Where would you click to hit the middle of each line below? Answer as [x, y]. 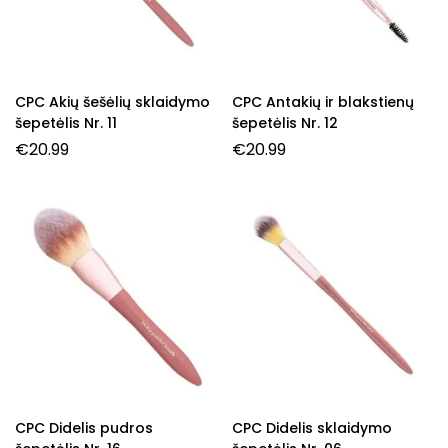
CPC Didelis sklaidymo [312, 428]
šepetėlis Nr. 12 [285, 123]
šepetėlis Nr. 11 [66, 123]
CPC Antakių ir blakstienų [323, 102]
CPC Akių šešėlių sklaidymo [112, 102]
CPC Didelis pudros [84, 428]
